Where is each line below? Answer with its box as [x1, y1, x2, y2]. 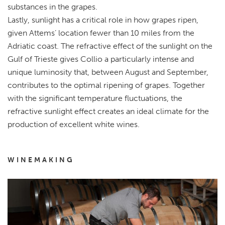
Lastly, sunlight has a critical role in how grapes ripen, [8, 15, 198, 25]
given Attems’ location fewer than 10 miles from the [8, 28, 194, 38]
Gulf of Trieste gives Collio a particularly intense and [8, 54, 194, 64]
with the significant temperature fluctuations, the [8, 93, 182, 103]
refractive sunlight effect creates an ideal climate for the [8, 106, 209, 116]
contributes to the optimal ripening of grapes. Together [8, 80, 205, 90]
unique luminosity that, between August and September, [8, 67, 208, 77]
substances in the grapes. [8, 2, 97, 12]
